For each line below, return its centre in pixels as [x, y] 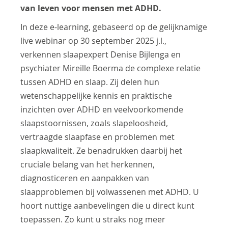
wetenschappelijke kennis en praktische [96, 96]
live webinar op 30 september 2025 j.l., [94, 41]
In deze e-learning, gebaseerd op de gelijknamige [114, 27]
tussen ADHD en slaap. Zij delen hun [90, 82]
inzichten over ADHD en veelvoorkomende [102, 109]
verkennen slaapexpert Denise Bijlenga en [101, 54]
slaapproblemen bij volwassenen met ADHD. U [110, 192]
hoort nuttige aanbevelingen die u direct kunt [108, 206]
